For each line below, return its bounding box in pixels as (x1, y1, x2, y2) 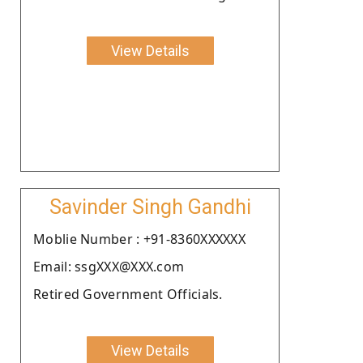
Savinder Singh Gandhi (49, 194, 251, 219)
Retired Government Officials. (33, 284, 223, 303)
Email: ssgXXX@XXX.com (33, 257, 185, 275)
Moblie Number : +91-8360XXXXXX (33, 229, 246, 248)
